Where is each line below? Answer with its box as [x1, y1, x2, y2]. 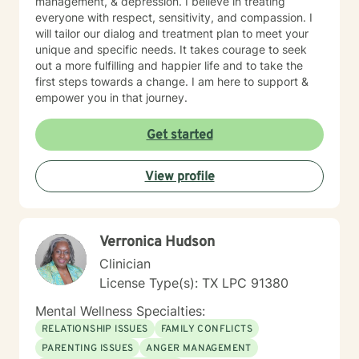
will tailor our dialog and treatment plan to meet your [35, 26, 309, 40]
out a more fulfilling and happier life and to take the [35, 58, 303, 72]
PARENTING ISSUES [42, 342, 134, 355]
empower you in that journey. [35, 91, 188, 104]
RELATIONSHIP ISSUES [42, 323, 148, 336]
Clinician [99, 256, 151, 272]
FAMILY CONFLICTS [160, 323, 253, 336]
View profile [144, 169, 215, 185]
